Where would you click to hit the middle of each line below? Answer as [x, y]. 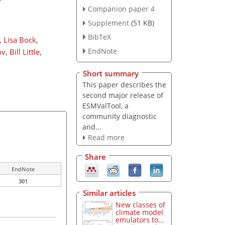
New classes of [141, 205]
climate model [140, 212]
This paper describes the [124, 85]
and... [92, 127]
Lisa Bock [20, 40]
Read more [106, 138]
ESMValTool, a [105, 106]
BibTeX [99, 37]
